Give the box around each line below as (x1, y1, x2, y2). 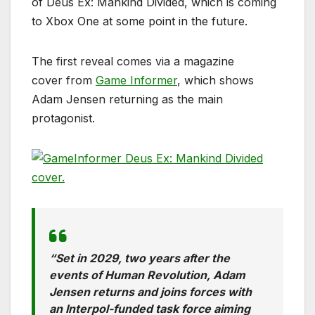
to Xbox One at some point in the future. (32, 14, 247, 29)
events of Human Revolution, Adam (49, 268, 245, 283)
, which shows (177, 73, 254, 88)
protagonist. (32, 111, 95, 126)
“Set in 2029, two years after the (49, 251, 230, 266)
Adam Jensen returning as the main (32, 92, 223, 107)
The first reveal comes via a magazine (32, 54, 234, 69)
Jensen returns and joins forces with (49, 285, 252, 300)
